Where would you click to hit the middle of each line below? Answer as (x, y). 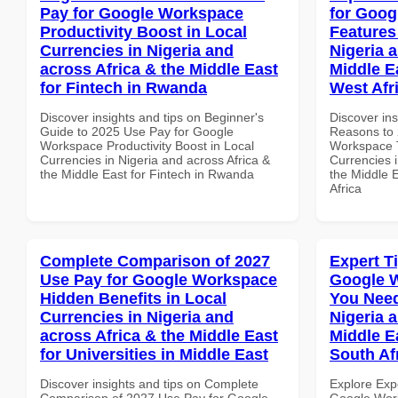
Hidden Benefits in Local (133, 298)
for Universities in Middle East (154, 354)
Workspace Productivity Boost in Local (147, 145)
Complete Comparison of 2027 (155, 261)
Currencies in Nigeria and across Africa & (155, 159)
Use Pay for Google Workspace (159, 279)
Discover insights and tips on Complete (149, 383)
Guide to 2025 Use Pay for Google (137, 131)
